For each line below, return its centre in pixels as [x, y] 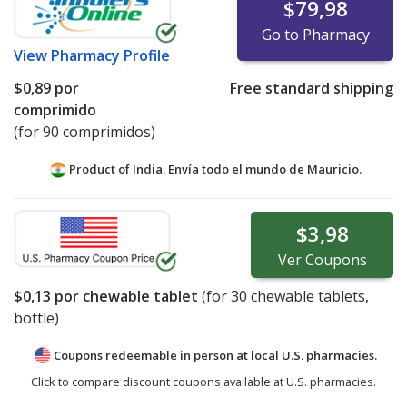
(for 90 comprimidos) [84, 132]
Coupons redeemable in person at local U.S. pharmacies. [215, 356]
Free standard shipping [311, 89]
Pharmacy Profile [110, 56]
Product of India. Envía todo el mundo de [186, 169]
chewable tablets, [308, 297]
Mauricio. [334, 169]
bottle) [36, 318]
